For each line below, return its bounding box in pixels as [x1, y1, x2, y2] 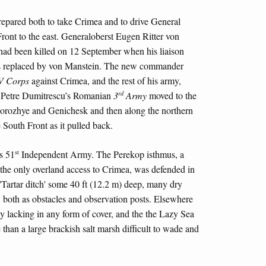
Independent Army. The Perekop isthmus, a [19, 148, 184, 161]
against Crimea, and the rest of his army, [29, 74, 181, 87]
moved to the [147, 89, 197, 102]
